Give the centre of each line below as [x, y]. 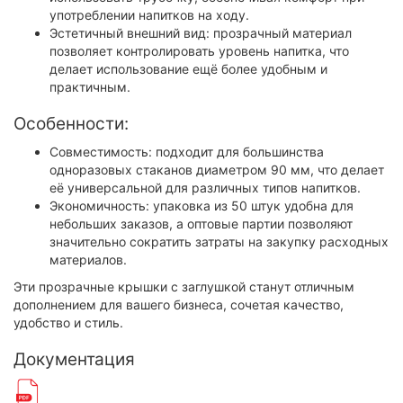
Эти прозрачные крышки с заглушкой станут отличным [184, 286]
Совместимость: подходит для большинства [187, 151]
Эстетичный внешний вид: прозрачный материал [201, 32]
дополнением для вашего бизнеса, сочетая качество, [179, 304]
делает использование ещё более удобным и [188, 68]
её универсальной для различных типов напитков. [205, 187]
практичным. [90, 86]
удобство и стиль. [68, 322]
